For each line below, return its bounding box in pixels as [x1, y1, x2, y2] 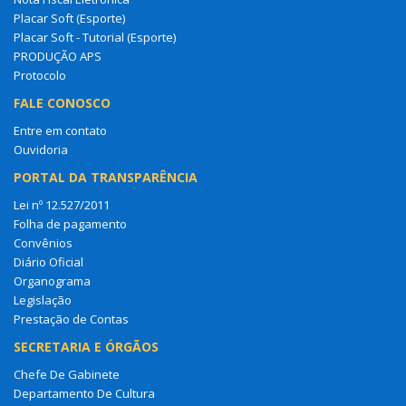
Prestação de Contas [14, 310, 129, 327]
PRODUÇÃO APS [14, 47, 101, 64]
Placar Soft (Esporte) [14, 9, 125, 26]
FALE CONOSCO [14, 93, 111, 111]
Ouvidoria [14, 140, 68, 158]
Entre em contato [14, 121, 107, 139]
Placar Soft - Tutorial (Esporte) [14, 28, 176, 45]
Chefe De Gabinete [14, 365, 120, 382]
